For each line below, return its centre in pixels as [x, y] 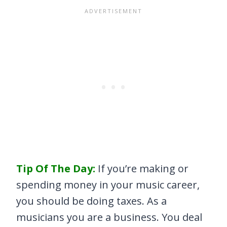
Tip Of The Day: [56, 169]
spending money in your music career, [108, 185]
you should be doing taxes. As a [91, 201]
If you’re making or [142, 169]
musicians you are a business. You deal [109, 217]
